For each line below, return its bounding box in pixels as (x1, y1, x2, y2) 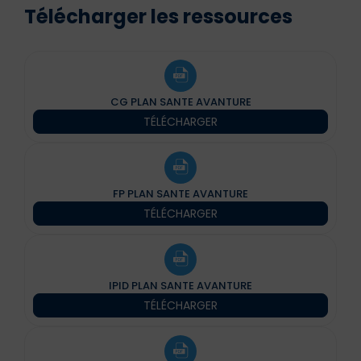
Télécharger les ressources (24, 2, 293, 30)
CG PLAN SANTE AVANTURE (110, 93, 251, 110)
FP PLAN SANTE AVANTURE (113, 185, 248, 201)
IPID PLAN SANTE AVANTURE (109, 277, 252, 293)
